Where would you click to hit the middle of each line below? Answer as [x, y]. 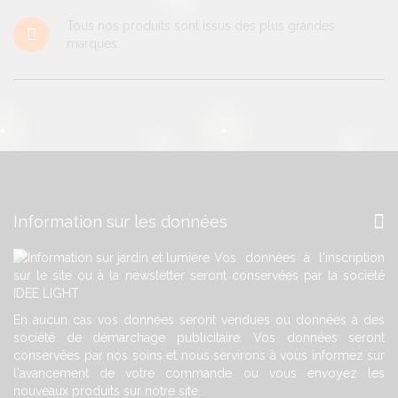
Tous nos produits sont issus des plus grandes [201, 25]
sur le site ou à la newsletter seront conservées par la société [199, 275]
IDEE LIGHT [46, 293]
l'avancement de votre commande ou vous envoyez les [199, 373]
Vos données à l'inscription [299, 257]
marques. [93, 43]
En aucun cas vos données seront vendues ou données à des [199, 319]
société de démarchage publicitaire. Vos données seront [199, 337]
